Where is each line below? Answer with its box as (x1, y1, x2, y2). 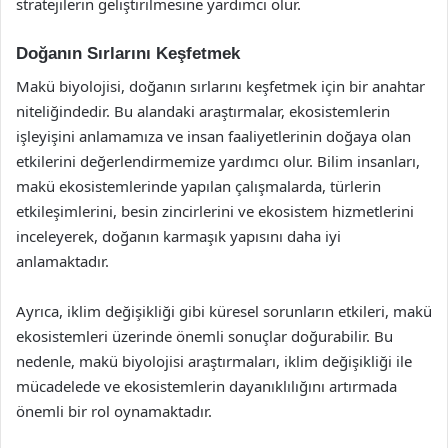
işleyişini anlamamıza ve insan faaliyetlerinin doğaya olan (16, 125, 411, 146)
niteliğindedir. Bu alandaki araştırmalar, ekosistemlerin (16, 100, 390, 121)
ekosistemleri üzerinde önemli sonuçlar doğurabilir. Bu (16, 325, 393, 346)
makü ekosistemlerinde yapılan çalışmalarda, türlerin (16, 175, 381, 196)
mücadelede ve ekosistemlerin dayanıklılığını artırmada (16, 375, 397, 396)
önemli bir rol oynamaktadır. (16, 400, 212, 421)
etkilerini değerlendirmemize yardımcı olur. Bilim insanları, (16, 150, 420, 171)
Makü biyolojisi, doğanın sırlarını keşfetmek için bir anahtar (16, 75, 425, 96)
